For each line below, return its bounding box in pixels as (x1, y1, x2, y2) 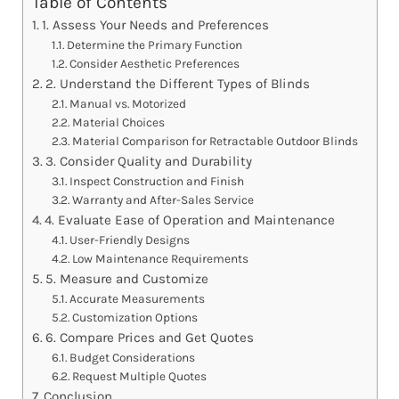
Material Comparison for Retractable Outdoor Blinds (72, 134, 359, 149)
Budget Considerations (69, 350, 196, 365)
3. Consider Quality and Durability (45, 153, 252, 170)
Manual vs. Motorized (69, 96, 187, 111)
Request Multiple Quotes (72, 369, 208, 384)
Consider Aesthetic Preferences (69, 56, 240, 71)
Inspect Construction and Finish (69, 174, 245, 189)
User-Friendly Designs (69, 232, 191, 248)
